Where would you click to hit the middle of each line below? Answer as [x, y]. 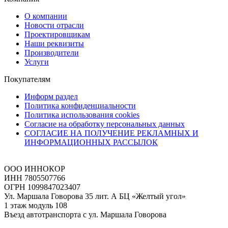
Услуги [37, 62]
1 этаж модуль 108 [36, 206]
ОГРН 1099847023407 [42, 187]
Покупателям [27, 79]
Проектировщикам [57, 35]
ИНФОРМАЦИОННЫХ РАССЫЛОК [91, 142]
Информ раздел [51, 97]
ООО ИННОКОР [35, 169]
